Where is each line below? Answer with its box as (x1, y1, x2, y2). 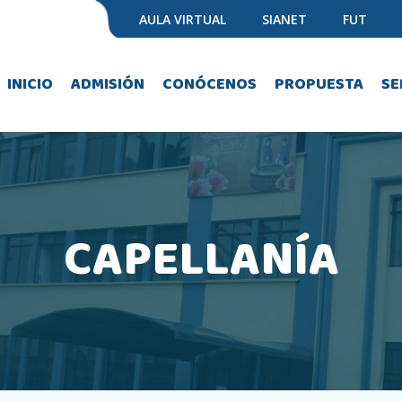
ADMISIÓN (71, 71, 144, 97)
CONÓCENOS (162, 71, 257, 97)
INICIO (7, 71, 53, 97)
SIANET (261, 10, 307, 28)
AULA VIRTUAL (138, 10, 226, 28)
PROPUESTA (275, 71, 363, 97)
